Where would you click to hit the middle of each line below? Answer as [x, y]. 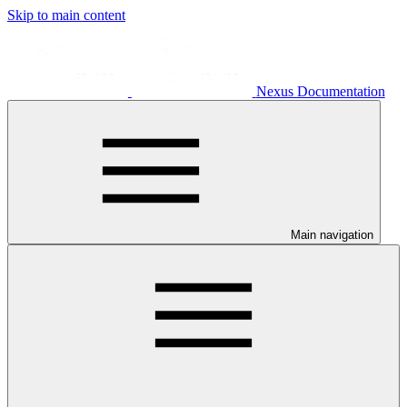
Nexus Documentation [320, 91]
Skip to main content [66, 15]
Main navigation [332, 235]
